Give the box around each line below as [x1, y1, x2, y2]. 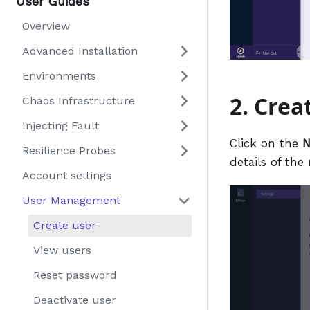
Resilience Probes [22, 144, 116, 157]
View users [33, 244, 91, 257]
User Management [22, 194, 120, 207]
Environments [22, 69, 96, 82]
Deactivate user [33, 293, 116, 307]
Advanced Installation [22, 44, 138, 57]
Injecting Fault [22, 119, 99, 132]
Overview [22, 19, 70, 33]
